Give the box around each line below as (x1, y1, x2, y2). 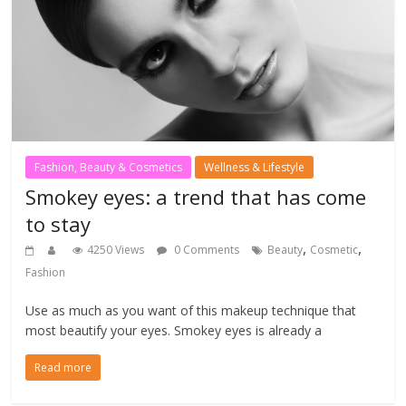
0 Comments (171, 242, 240, 258)
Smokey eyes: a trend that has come (25, 183, 367, 211)
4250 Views (87, 242, 145, 258)
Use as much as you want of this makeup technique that (25, 302, 357, 320)
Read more (34, 360, 92, 376)
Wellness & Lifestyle (204, 159, 305, 176)
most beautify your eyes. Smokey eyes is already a (25, 322, 323, 340)
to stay (25, 210, 92, 238)
